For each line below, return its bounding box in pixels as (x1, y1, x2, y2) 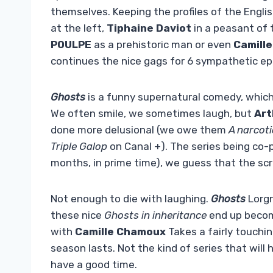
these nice (51, 209, 104, 222)
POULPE (51, 38, 91, 51)
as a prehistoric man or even (91, 38, 233, 51)
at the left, (51, 22, 107, 35)
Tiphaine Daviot (107, 22, 191, 35)
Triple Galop (51, 140, 107, 153)
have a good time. (51, 258, 137, 271)
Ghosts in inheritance (104, 209, 207, 222)
